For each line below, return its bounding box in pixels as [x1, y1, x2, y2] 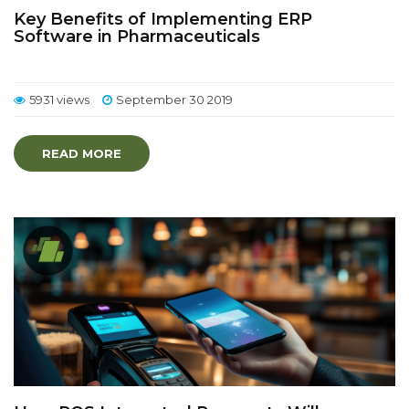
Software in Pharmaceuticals [14, 26, 260, 47]
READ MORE [42, 146, 121, 161]
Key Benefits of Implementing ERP [14, 9, 312, 29]
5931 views [29, 92, 89, 107]
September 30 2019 [116, 92, 233, 107]
